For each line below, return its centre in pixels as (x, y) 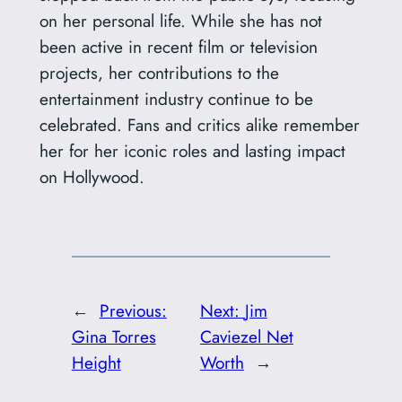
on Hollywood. (92, 176)
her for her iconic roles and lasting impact (192, 150)
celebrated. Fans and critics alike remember (199, 124)
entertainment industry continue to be (176, 98)
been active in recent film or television (178, 46)
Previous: (133, 311)
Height (96, 363)
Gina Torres (114, 337)
